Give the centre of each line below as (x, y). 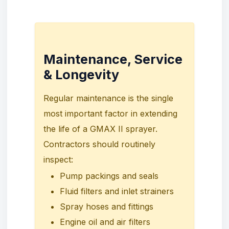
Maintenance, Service (113, 59)
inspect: (58, 159)
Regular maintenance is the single (108, 98)
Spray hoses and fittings (107, 207)
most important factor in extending (110, 113)
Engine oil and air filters (105, 222)
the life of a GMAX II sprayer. (100, 129)
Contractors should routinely (99, 144)
